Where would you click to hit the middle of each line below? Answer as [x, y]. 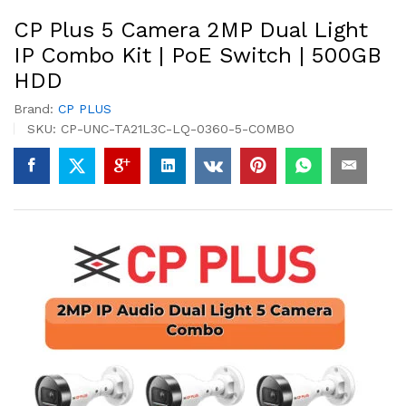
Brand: [36, 109]
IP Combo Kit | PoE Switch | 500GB [198, 55]
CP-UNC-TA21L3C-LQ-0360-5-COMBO [178, 129]
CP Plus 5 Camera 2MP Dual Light [191, 30]
